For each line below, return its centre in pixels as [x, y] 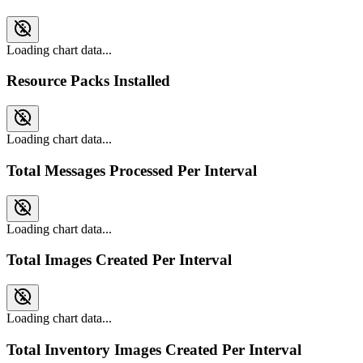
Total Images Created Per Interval [119, 260]
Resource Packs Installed [88, 81]
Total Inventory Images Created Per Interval [154, 349]
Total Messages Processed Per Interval [132, 170]
